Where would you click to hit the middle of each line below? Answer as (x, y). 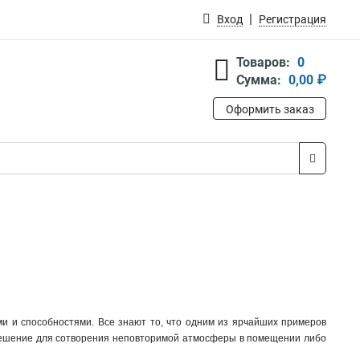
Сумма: (259, 80)
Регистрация (292, 19)
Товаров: (263, 62)
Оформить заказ (270, 109)
